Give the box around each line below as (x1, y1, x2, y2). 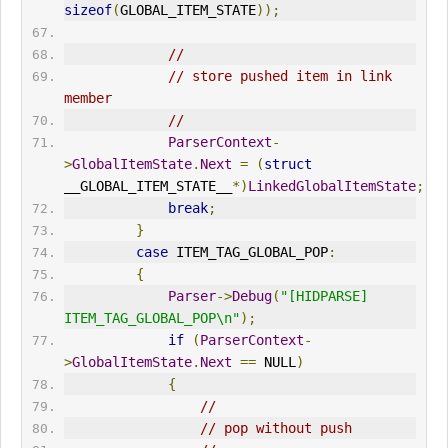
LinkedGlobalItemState (247, 178, 416, 195)
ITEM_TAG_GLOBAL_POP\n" (63, 310, 240, 327)
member (63, 90, 112, 107)
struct (263, 156, 312, 173)
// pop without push (199, 420, 352, 437)
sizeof (63, 2, 112, 19)
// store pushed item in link (167, 68, 392, 85)
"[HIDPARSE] (279, 288, 368, 305)
